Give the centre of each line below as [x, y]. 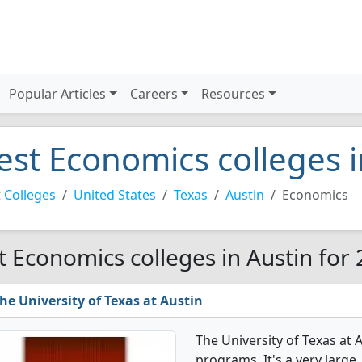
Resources [234, 94]
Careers [154, 94]
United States [115, 195]
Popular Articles [58, 94]
